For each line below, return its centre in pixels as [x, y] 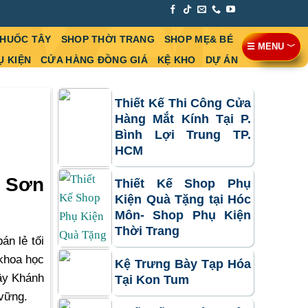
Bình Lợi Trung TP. [183, 135]
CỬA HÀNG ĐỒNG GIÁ [94, 60]
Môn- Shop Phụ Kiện [183, 216]
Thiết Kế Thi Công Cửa [183, 103]
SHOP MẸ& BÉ [198, 40]
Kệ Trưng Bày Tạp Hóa [183, 264]
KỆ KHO [176, 60]
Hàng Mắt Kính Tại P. [183, 119]
